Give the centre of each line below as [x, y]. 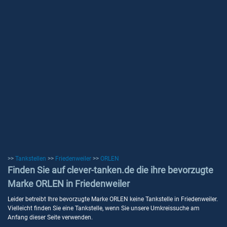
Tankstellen [31, 159]
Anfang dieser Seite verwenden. [50, 217]
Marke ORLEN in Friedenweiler [69, 184]
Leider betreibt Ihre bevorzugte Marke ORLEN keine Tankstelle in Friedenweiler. [113, 199]
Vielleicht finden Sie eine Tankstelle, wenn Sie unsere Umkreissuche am [104, 208]
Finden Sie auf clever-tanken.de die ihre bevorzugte [110, 170]
